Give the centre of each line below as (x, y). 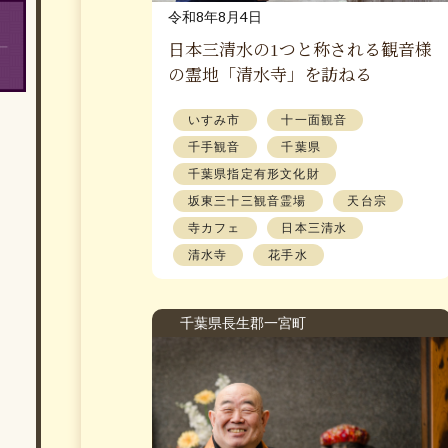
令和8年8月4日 (214, 16)
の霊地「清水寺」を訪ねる (269, 75)
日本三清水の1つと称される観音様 (299, 50)
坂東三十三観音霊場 (247, 200)
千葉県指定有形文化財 (253, 173)
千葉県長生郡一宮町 (235, 322)
